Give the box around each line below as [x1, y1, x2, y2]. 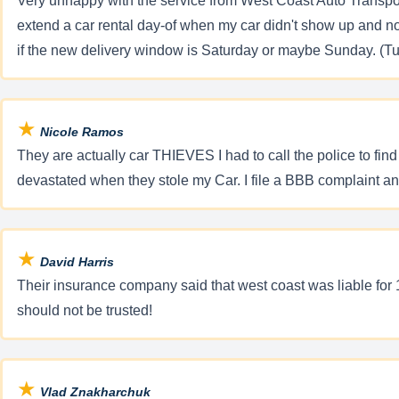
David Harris [37, 254, 114, 269]
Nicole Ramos [37, 124, 124, 139]
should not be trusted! [17, 302, 152, 318]
